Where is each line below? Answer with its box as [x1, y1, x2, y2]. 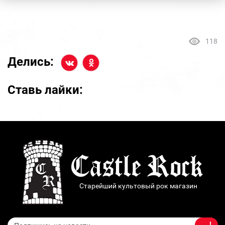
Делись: [8, 55, 54, 69]
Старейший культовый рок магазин [79, 181, 197, 190]
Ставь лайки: [8, 82, 83, 97]
